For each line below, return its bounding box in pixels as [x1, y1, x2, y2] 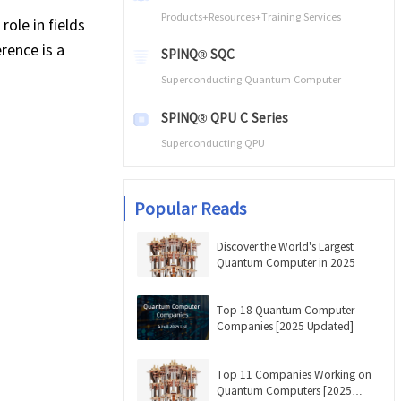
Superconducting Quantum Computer [160, 72, 341, 87]
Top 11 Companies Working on [217, 365, 371, 381]
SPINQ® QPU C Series [160, 107, 288, 126]
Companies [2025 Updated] [217, 318, 354, 334]
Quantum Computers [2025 [217, 381, 352, 397]
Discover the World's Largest [217, 238, 354, 254]
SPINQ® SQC [160, 45, 235, 64]
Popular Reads [134, 196, 246, 220]
